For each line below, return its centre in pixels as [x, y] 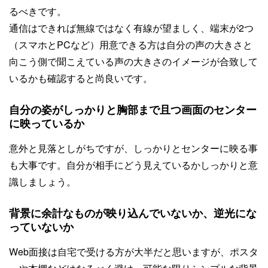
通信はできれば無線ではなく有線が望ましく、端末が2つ [131, 28]
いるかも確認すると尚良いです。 [81, 78]
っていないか [41, 226]
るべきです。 [38, 11]
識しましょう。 [42, 181]
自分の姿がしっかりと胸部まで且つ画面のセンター [133, 109]
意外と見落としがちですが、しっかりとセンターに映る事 [133, 148]
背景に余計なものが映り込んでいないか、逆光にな [133, 213]
